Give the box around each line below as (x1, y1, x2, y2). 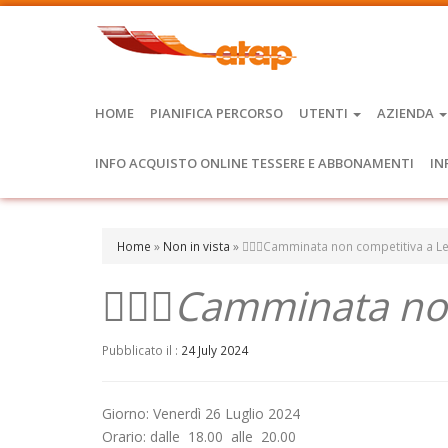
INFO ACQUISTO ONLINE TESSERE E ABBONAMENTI (95, 154, 414, 172)
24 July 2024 (181, 342, 248, 358)
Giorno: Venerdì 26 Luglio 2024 (102, 404, 300, 423)
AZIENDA (377, 104, 437, 122)
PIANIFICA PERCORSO (150, 104, 283, 122)
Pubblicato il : (102, 342, 181, 358)
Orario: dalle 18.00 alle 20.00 (102, 427, 296, 446)
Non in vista (163, 238, 230, 254)
